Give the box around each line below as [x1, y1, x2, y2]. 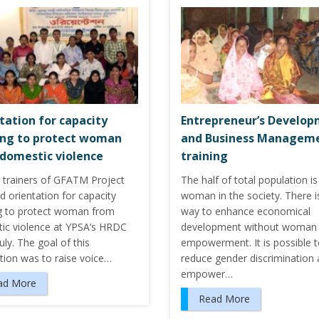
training [181, 147, 228, 164]
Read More [199, 291, 250, 305]
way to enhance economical [181, 204, 310, 218]
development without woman [181, 219, 317, 234]
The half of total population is [181, 172, 318, 187]
